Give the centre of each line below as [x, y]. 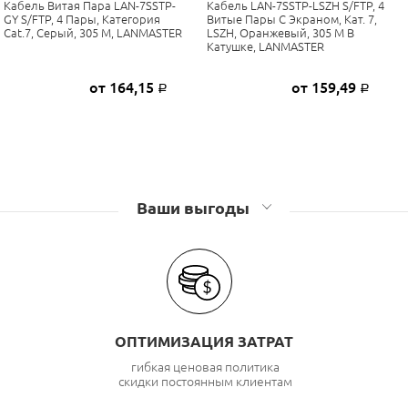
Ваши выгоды [195, 207]
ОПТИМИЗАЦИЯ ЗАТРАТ [204, 342]
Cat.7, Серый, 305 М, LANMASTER [92, 32]
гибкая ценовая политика [205, 367]
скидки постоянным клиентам [205, 382]
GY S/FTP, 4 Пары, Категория [82, 19]
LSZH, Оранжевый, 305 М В [280, 32]
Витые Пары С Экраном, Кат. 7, [291, 19]
